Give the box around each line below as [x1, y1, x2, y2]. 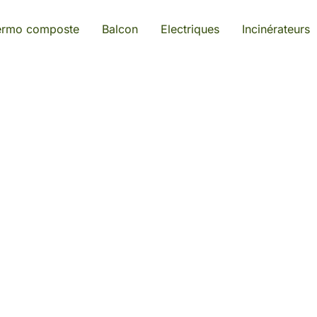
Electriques [160, 22, 219, 36]
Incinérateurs [241, 22, 310, 36]
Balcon [101, 22, 138, 36]
